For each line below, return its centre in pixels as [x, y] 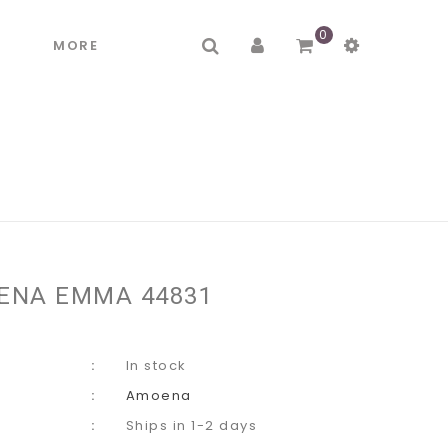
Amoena [158, 395]
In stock [156, 365]
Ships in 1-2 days [191, 425]
